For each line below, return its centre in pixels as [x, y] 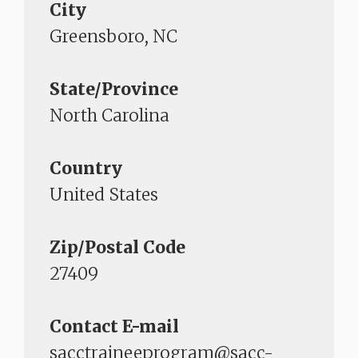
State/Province [114, 89]
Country [86, 169]
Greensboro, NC [113, 37]
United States [104, 195]
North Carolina [109, 116]
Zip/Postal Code [117, 248]
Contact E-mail [114, 327]
